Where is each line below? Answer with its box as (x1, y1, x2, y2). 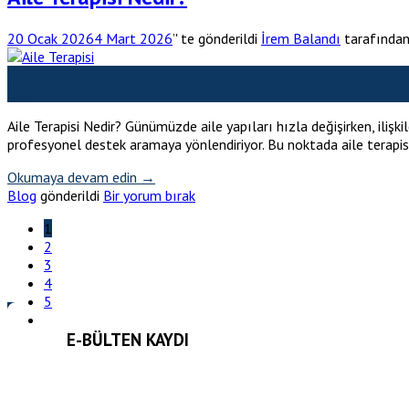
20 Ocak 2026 (7, 28, 94, 47)
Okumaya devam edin (7, 167, 141, 186)
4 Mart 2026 (94, 28, 173, 47)
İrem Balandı (261, 28, 341, 47)
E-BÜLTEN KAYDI (67, 328, 189, 351)
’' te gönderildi (173, 28, 257, 47)
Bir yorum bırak (103, 185, 195, 204)
